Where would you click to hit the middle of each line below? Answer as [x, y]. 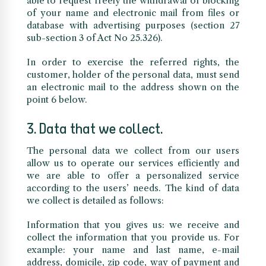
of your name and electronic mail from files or [133, 13]
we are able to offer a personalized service [133, 176]
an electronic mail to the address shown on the [133, 87]
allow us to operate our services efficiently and [133, 163]
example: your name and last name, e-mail [133, 250]
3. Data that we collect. [94, 128]
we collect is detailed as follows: [95, 201]
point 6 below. [57, 100]
